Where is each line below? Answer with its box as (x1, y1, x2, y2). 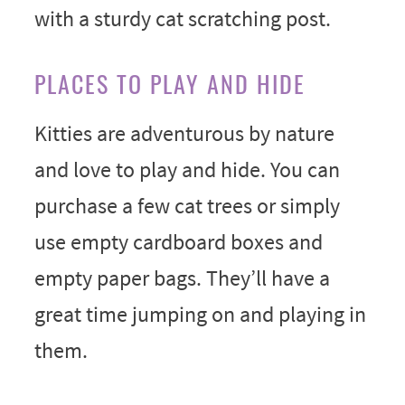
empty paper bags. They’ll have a (33, 263, 330, 292)
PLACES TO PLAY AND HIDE (33, 65, 306, 101)
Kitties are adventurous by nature (33, 118, 334, 147)
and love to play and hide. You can (33, 155, 340, 184)
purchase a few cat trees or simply (33, 191, 340, 220)
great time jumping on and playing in (33, 299, 366, 328)
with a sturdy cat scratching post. (33, 4, 331, 33)
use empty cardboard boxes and (33, 227, 323, 256)
